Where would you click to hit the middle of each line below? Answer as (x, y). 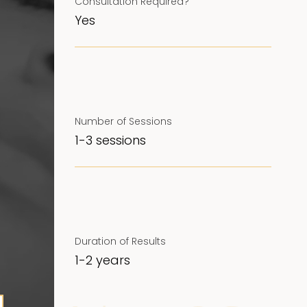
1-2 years (102, 260)
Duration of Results (120, 242)
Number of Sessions (123, 122)
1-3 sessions (110, 140)
